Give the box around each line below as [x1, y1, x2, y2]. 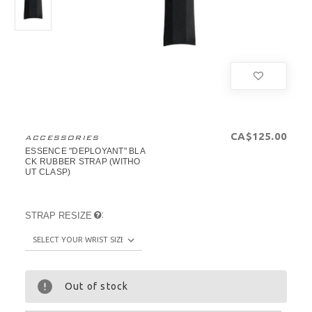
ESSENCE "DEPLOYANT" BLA [25, 146, 146, 157]
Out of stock [65, 281, 129, 292]
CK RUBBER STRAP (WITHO [25, 157, 141, 167]
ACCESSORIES [25, 133, 100, 143]
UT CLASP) [25, 167, 71, 178]
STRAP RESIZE [25, 210, 92, 221]
